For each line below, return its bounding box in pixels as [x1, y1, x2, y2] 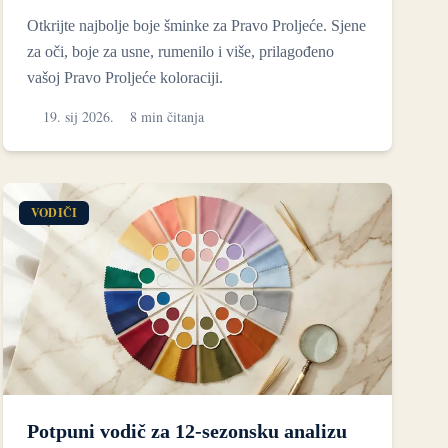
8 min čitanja [129, 106, 204, 126]
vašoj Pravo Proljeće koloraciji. [26, 68, 223, 86]
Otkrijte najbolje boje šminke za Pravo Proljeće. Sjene [26, 16, 366, 34]
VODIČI [30, 203, 78, 221]
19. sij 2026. [42, 106, 114, 126]
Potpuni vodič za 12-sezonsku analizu [26, 420, 347, 443]
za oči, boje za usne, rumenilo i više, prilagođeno [26, 42, 334, 60]
